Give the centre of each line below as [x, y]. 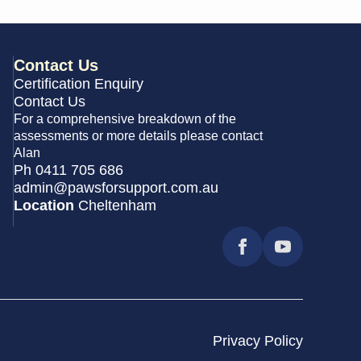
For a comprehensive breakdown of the [125, 119]
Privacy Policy [258, 341]
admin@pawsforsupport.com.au [116, 188]
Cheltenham [118, 206]
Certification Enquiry [79, 84]
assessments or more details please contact [139, 136]
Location [46, 206]
